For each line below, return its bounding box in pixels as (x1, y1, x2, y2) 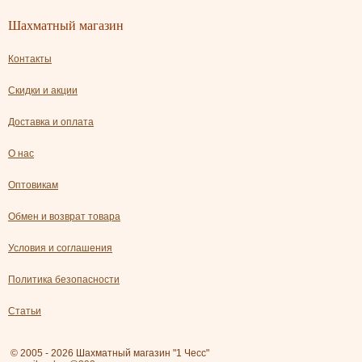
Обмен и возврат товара (8, 211, 120, 223)
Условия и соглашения (8, 242, 112, 255)
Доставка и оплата (8, 116, 94, 128)
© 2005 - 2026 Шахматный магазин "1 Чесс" (11, 347, 209, 360)
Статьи (8, 305, 41, 318)
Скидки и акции (8, 85, 78, 97)
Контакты (8, 53, 52, 65)
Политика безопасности (8, 274, 120, 286)
